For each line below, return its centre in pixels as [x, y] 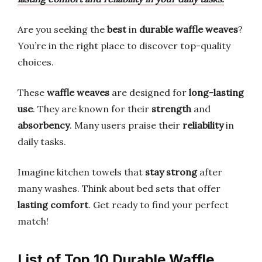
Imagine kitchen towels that [81, 172]
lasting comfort [53, 205]
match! [33, 221]
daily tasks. [42, 142]
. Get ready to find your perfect [158, 205]
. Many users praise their [126, 125]
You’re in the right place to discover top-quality [124, 46]
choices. [36, 62]
